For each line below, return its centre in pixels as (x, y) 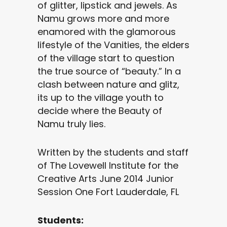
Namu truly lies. (71, 124)
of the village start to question (106, 58)
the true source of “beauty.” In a (109, 71)
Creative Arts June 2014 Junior (106, 179)
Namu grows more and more (103, 18)
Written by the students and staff (113, 152)
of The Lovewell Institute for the (108, 165)
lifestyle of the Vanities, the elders (113, 45)
